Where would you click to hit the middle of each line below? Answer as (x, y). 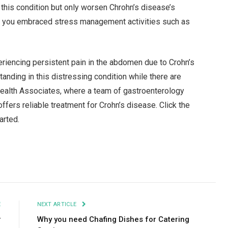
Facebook (25, 163)
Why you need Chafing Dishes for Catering (113, 220)
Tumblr (163, 163)
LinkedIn (133, 163)
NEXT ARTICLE (58, 205)
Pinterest (96, 163)
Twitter (60, 163)
